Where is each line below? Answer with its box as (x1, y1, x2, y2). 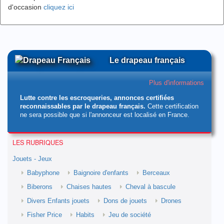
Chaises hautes (66, 183, 111, 190)
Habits (76, 211, 94, 218)
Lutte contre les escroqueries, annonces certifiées (20, 94, 174, 101)
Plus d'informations (149, 79, 204, 86)
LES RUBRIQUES (12, 138, 63, 147)
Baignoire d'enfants (73, 169, 128, 176)
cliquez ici (43, 3, 74, 11)
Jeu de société (108, 211, 151, 218)
